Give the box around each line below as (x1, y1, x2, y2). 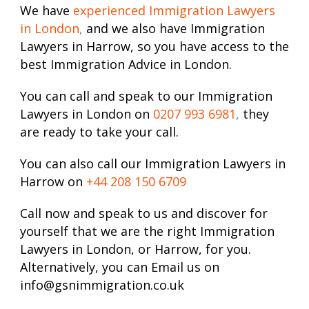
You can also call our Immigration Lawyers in (20, 155, 286, 172)
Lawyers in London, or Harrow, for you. (20, 241, 251, 258)
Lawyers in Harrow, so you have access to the (20, 38, 289, 55)
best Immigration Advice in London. (20, 56, 232, 73)
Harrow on (20, 173, 83, 190)
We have (20, 2, 70, 19)
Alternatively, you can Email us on (20, 259, 219, 276)
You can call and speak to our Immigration (20, 88, 272, 105)
